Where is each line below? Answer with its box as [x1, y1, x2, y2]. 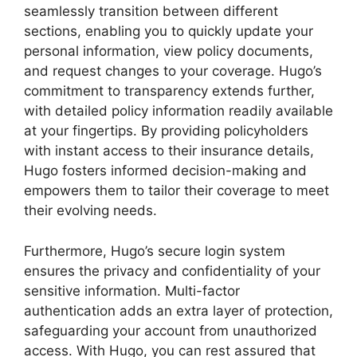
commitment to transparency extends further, [24, 83, 315, 99]
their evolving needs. [24, 202, 157, 218]
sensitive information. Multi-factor [24, 282, 240, 299]
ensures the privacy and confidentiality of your [24, 262, 320, 279]
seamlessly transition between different [24, 3, 278, 19]
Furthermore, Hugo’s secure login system [24, 242, 285, 259]
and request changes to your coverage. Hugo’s [24, 63, 322, 79]
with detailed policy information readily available [24, 103, 333, 119]
